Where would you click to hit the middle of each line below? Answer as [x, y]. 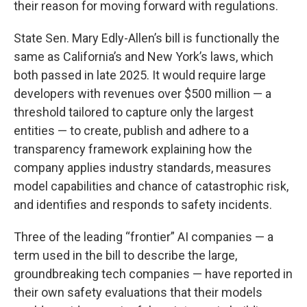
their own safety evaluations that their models [138, 292]
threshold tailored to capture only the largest [134, 112]
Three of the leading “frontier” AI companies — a [144, 237]
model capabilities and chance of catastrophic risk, [151, 186]
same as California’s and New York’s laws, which [144, 57]
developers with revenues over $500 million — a [143, 94]
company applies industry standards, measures [143, 168]
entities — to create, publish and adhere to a [131, 131]
